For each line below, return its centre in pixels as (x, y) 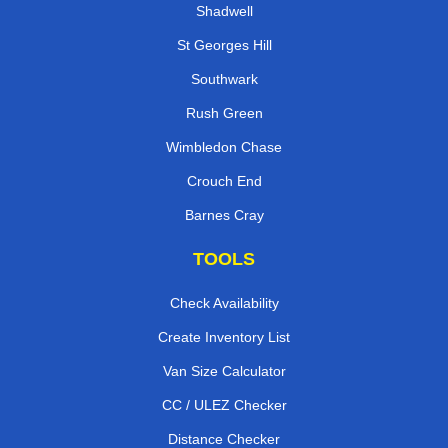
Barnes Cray (224, 214)
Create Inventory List (224, 336)
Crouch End (224, 180)
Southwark (224, 78)
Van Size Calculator (224, 370)
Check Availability (224, 302)
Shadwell (224, 10)
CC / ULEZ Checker (224, 404)
